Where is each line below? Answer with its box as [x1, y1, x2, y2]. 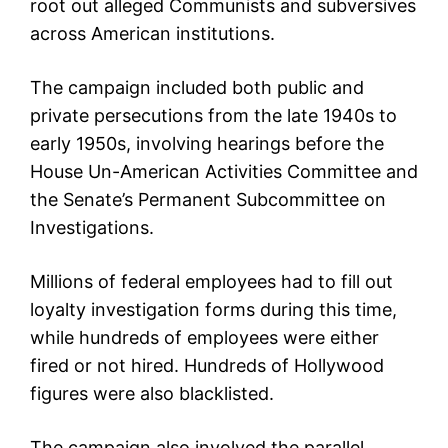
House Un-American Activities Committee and [30, 161, 418, 183]
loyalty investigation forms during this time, [30, 299, 397, 321]
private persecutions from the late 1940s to [30, 105, 397, 127]
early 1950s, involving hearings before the [30, 133, 384, 155]
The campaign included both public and [30, 77, 364, 99]
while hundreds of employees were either [30, 327, 379, 349]
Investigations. [30, 217, 154, 239]
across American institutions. [30, 23, 275, 45]
